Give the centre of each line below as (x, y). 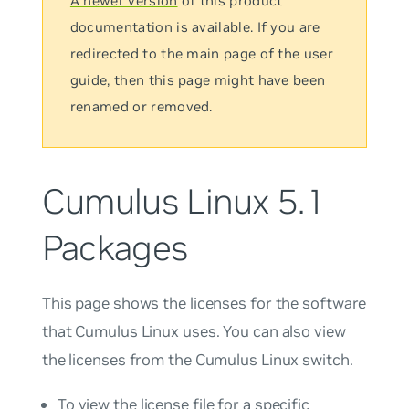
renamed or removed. (141, 106)
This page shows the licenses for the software (204, 303)
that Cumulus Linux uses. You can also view (194, 331)
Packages (115, 248)
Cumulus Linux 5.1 (183, 201)
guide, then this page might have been (198, 80)
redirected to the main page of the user (201, 53)
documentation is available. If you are (195, 27)
